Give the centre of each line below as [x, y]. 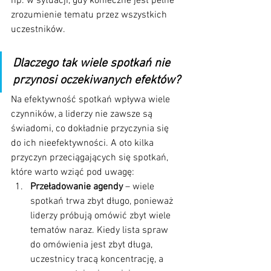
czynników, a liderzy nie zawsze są [83, 114]
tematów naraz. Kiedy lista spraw [100, 230]
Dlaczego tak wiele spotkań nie [93, 63]
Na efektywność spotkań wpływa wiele [92, 100]
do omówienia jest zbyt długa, [93, 245]
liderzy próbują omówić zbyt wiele [102, 216]
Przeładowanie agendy [77, 187]
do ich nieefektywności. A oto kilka [83, 143]
